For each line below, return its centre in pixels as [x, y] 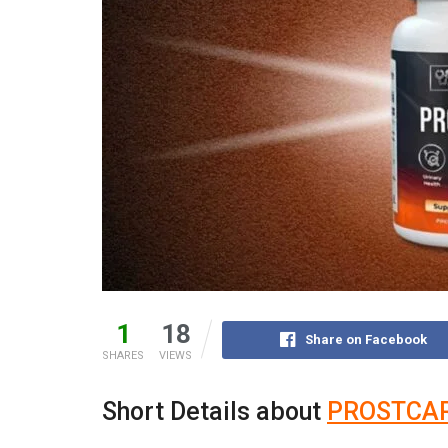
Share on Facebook [366, 339]
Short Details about [214, 411]
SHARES [123, 355]
